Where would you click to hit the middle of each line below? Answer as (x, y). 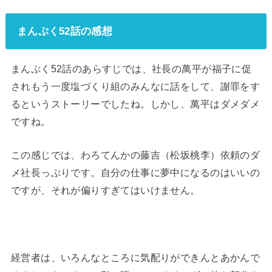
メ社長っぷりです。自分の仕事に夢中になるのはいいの (135, 173)
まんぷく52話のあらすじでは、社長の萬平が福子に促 (131, 68)
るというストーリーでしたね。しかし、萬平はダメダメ (135, 104)
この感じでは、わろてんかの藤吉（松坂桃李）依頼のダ (135, 155)
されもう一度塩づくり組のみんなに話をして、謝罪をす (135, 86)
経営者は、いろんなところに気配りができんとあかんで (135, 257)
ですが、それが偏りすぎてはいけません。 (105, 190)
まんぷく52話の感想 (64, 31)
